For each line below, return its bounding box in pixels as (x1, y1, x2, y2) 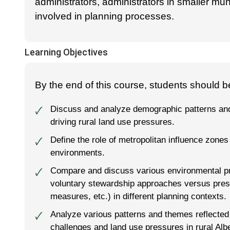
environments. (50, 147, 105, 158)
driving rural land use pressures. (50, 116, 175, 127)
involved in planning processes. (35, 10, 174, 22)
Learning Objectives (25, 46, 108, 57)
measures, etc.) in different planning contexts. (50, 190, 226, 201)
